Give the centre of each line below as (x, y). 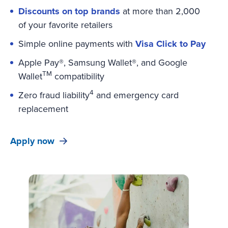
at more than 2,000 (160, 11)
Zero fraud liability (54, 95)
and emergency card (136, 95)
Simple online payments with (77, 44)
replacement (43, 109)
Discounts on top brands (69, 11)
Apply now (32, 141)
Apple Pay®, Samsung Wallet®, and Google (103, 62)
